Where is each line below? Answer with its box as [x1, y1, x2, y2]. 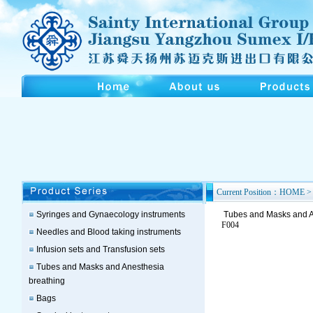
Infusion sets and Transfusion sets [36, 245, 165, 254]
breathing [29, 276, 65, 286]
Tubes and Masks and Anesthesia [36, 262, 164, 272]
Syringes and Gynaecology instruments [36, 210, 185, 219]
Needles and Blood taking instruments [36, 227, 181, 237]
